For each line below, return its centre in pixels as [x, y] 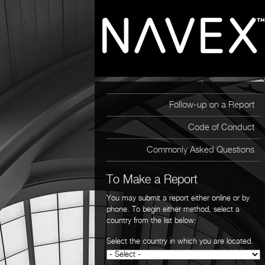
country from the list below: [151, 221]
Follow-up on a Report [212, 105]
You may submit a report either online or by [178, 198]
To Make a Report [152, 180]
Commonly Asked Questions [201, 150]
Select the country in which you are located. [180, 242]
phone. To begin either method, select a [173, 210]
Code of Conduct [221, 127]
